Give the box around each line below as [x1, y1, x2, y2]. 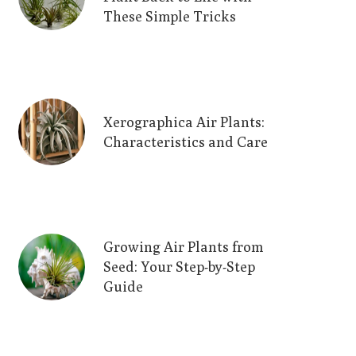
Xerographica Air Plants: [103, 114, 265, 130]
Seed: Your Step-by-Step [103, 258, 255, 275]
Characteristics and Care [103, 133, 268, 150]
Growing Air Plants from [103, 238, 263, 255]
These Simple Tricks [103, 8, 236, 25]
